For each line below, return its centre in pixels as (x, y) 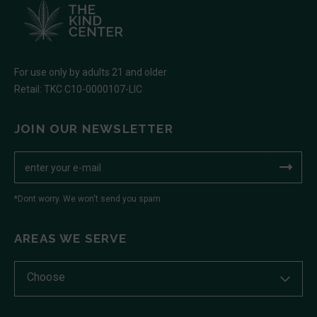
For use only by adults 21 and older (91, 73)
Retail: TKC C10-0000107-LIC (78, 90)
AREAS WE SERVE (70, 239)
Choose (46, 277)
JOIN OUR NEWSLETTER (94, 129)
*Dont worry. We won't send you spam (87, 199)
